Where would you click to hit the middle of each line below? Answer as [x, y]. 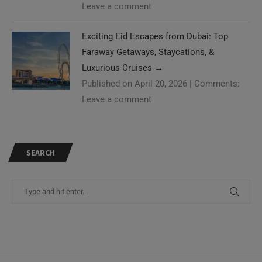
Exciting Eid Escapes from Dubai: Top [155, 36]
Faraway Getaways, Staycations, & [148, 52]
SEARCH [41, 152]
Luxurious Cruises [118, 68]
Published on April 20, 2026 [135, 83]
